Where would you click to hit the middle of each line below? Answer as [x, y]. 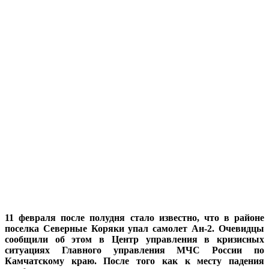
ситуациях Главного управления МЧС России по [134, 250]
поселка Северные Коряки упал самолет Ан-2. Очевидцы [134, 228]
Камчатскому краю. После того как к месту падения [134, 261]
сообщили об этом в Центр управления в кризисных [134, 239]
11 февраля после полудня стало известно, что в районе [134, 217]
